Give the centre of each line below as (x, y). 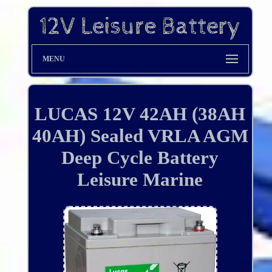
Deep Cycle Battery (140, 158)
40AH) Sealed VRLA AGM (140, 136)
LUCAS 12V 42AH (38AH (140, 114)
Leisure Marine (140, 180)
